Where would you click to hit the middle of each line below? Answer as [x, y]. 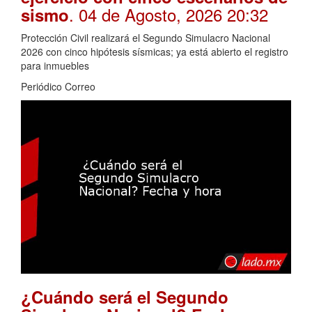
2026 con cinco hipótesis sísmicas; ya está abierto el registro [155, 51]
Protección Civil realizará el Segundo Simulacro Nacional [146, 37]
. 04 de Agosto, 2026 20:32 [169, 14]
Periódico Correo [58, 86]
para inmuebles [55, 65]
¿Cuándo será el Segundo [125, 297]
